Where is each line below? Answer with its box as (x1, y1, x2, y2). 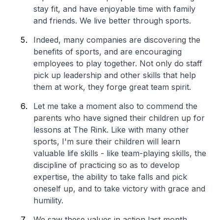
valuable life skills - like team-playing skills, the (33, 148, 206, 158)
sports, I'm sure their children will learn (33, 137, 180, 146)
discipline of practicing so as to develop (33, 160, 180, 170)
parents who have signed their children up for (33, 113, 205, 123)
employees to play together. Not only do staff (33, 58, 202, 68)
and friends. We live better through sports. (33, 16, 191, 26)
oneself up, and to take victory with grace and (33, 184, 205, 193)
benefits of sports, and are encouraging (33, 47, 182, 56)
